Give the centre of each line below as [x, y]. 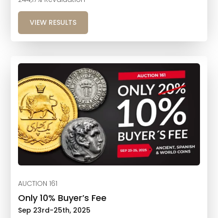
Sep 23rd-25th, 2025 [54, 210]
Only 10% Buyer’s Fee [63, 198]
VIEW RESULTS [53, 23]
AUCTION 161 [38, 184]
